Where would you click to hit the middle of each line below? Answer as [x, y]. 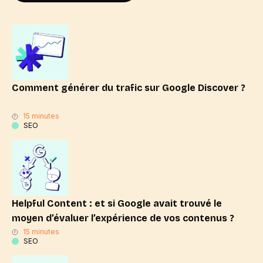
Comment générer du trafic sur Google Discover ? [129, 88]
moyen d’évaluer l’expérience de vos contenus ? [123, 218]
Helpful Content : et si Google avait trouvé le [117, 203]
